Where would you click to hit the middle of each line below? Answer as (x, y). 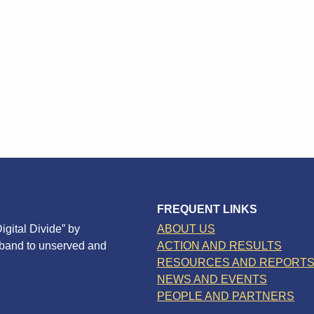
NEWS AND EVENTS (212, 279)
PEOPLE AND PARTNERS (226, 296)
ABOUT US (186, 228)
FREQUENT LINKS (207, 209)
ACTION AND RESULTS (219, 245)
